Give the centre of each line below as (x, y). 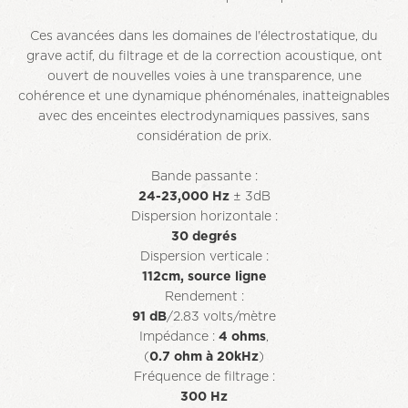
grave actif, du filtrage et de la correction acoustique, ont (204, 56)
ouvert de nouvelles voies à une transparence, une (204, 76)
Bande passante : (204, 177)
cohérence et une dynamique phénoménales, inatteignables (204, 97)
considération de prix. (204, 137)
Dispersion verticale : (204, 257)
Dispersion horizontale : (204, 217)
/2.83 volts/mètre (221, 317)
